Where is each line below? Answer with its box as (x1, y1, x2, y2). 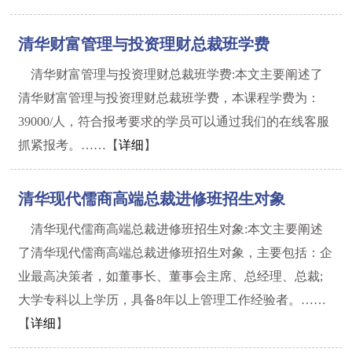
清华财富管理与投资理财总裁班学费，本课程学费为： (18, 91, 321, 104)
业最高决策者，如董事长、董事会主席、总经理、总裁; (18, 269, 324, 283)
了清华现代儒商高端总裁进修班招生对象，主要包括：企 (18, 246, 333, 259)
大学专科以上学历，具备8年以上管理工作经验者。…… (18, 293, 327, 306)
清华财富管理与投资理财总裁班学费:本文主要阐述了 (31, 68, 324, 81)
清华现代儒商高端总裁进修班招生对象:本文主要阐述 (31, 222, 324, 236)
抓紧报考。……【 (18, 138, 119, 152)
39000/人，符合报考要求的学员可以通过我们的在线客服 (18, 115, 330, 128)
